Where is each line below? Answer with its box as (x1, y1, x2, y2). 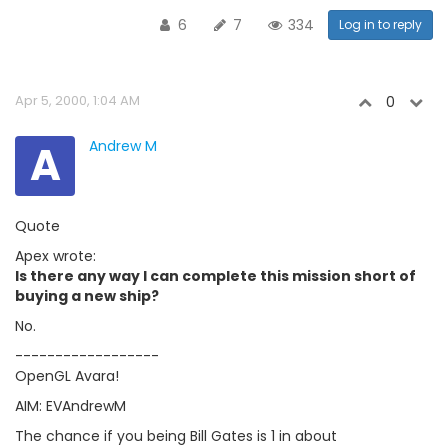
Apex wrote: (15, 246, 96, 266)
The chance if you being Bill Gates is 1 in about (15, 426, 337, 446)
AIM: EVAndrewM (15, 396, 126, 416)
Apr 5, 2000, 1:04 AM (15, 91, 140, 110)
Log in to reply (339, 16, 422, 33)
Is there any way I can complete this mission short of (15, 266, 416, 286)
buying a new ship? (15, 286, 159, 306)
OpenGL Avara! (15, 366, 119, 386)
